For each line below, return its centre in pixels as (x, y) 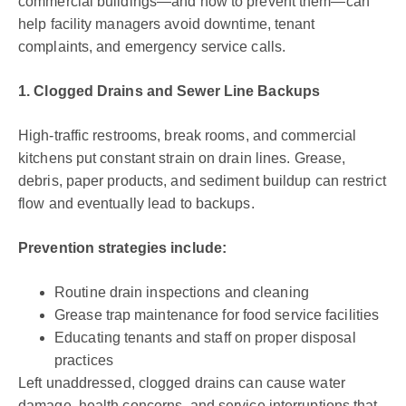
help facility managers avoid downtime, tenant (167, 24)
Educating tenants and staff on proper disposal (205, 337)
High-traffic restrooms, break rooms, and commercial (188, 135)
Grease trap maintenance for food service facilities (217, 314)
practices (84, 360)
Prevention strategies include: (122, 247)
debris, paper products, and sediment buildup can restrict (202, 180)
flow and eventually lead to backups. (136, 203)
